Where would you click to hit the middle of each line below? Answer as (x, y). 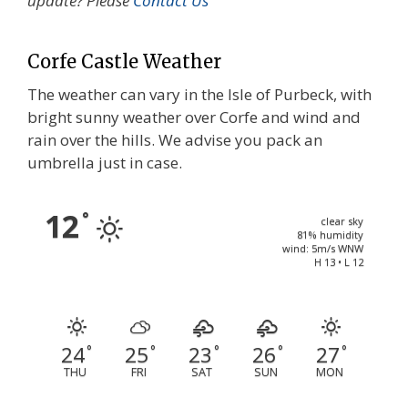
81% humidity (330, 234)
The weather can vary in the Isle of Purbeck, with (199, 94)
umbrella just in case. (105, 162)
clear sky (342, 220)
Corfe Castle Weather (124, 61)
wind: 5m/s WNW (322, 248)
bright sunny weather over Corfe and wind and (194, 117)
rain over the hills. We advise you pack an (175, 139)
